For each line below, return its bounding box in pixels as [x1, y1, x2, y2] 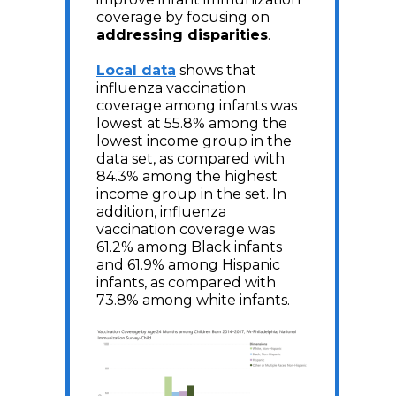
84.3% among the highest [96, 168, 278, 185]
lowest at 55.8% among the [96, 115, 287, 132]
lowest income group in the [96, 133, 292, 149]
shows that [176, 62, 256, 79]
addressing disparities [96, 27, 268, 43]
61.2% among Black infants [96, 239, 282, 255]
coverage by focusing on [96, 9, 270, 26]
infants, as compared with [96, 274, 276, 291]
